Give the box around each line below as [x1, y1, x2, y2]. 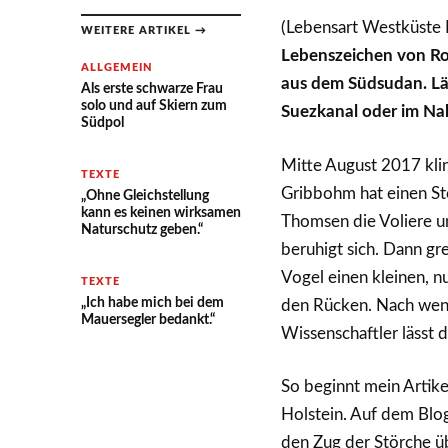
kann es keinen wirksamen [80, 205, 241, 220]
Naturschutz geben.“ [80, 222, 203, 237]
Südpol [80, 115, 124, 130]
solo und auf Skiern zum [80, 98, 227, 113]
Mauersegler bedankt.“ [80, 312, 215, 327]
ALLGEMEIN [80, 62, 153, 73]
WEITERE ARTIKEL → [80, 25, 207, 36]
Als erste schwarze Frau [80, 81, 223, 96]
